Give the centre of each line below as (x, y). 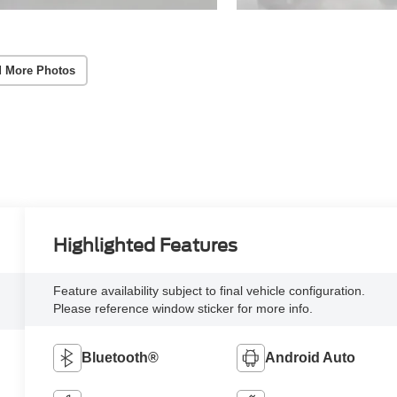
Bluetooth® (121, 358)
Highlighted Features (146, 246)
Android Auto (310, 358)
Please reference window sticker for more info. (183, 309)
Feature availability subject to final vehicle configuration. (210, 291)
